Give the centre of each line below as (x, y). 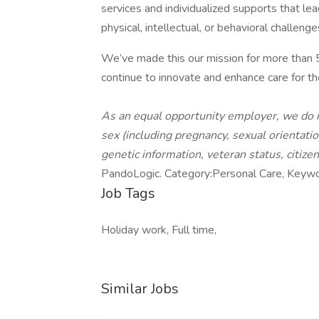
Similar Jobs (140, 289)
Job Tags (128, 193)
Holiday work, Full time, (159, 230)
